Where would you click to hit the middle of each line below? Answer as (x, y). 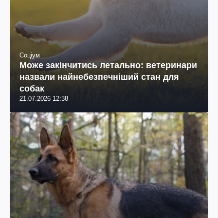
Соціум (30, 55)
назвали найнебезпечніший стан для (99, 77)
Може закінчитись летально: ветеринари (108, 65)
